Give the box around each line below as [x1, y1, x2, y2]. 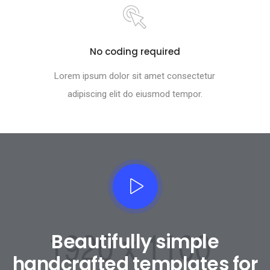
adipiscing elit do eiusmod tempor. [67, 88, 202, 99]
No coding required [89, 45, 180, 58]
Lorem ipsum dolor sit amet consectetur [54, 70, 216, 81]
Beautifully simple [51, 228, 219, 256]
